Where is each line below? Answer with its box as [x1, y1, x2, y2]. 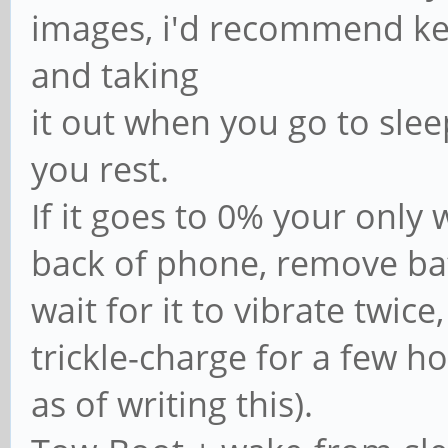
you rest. [31, 146, 169, 192]
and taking [31, 52, 199, 98]
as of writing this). [31, 381, 313, 427]
